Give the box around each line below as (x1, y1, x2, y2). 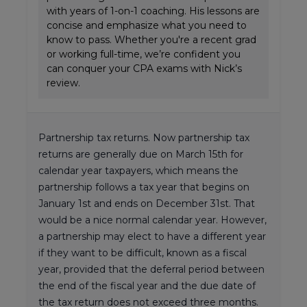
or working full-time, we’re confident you (47, 47, 241, 60)
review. (47, 76, 80, 89)
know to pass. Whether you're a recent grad (47, 33, 256, 46)
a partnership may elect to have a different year (38, 230, 266, 243)
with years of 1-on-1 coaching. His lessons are (47, 4, 260, 17)
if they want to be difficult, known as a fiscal (38, 246, 247, 259)
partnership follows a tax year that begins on (38, 180, 249, 193)
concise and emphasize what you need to (47, 19, 247, 32)
